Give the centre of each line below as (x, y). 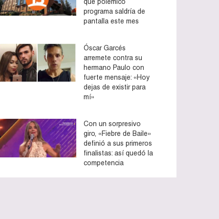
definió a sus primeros (118, 143)
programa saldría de (114, 11)
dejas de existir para (115, 87)
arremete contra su (113, 57)
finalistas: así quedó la (118, 153)
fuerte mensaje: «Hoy (117, 77)
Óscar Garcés (105, 48)
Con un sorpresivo (112, 123)
